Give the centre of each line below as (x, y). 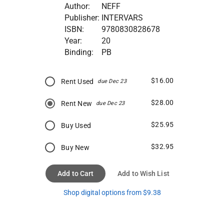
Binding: (79, 52)
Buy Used (76, 125)
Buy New (75, 147)
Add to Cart (76, 173)
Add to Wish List (143, 173)
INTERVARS (122, 17)
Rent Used (77, 81)
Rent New (77, 103)
